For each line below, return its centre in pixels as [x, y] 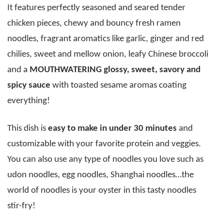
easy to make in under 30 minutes [112, 129]
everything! [29, 101]
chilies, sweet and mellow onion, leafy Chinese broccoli [108, 55]
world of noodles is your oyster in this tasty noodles [102, 191]
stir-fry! [21, 206]
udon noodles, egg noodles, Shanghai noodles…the [101, 175]
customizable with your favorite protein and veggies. [104, 144]
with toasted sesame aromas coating [118, 86]
